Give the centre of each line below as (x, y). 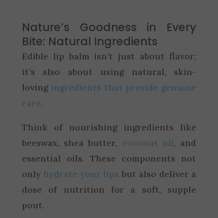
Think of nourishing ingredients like (109, 127)
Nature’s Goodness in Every (109, 27)
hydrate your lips (81, 174)
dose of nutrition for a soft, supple (109, 189)
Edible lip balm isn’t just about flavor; (109, 56)
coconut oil (148, 143)
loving (36, 87)
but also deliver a (158, 174)
